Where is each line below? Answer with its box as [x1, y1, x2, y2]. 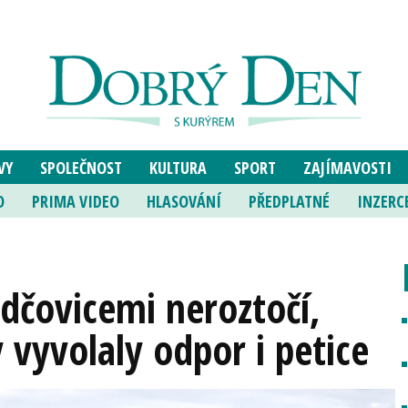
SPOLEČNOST [39, 157, 122, 178]
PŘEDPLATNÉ [248, 190, 330, 212]
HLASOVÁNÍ [146, 190, 221, 212]
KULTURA [148, 157, 207, 178]
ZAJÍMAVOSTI [302, 157, 392, 178]
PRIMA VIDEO [31, 190, 119, 212]
